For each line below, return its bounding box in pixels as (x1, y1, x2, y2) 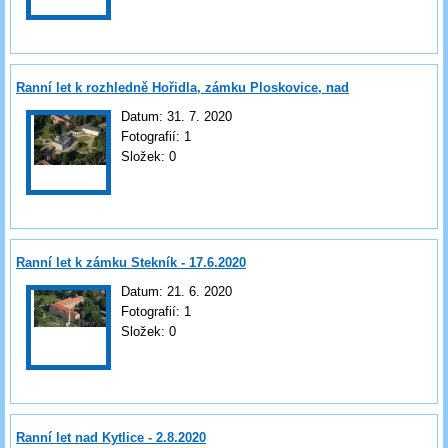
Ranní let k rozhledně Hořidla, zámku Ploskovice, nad (16, 79, 349, 95)
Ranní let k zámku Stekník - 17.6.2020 (16, 254, 246, 270)
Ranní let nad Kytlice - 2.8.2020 (16, 429, 206, 445)
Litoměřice (16, 99, 82, 115)
